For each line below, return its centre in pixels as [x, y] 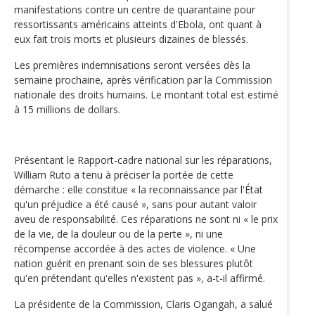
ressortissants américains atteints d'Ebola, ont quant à [138, 24]
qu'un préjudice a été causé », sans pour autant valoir [135, 204]
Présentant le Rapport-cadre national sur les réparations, [143, 160]
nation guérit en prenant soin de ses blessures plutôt [134, 263]
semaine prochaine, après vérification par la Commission [143, 79]
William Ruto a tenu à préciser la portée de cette [124, 174]
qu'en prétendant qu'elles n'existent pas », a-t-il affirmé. [140, 278]
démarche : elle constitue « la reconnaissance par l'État [139, 189]
